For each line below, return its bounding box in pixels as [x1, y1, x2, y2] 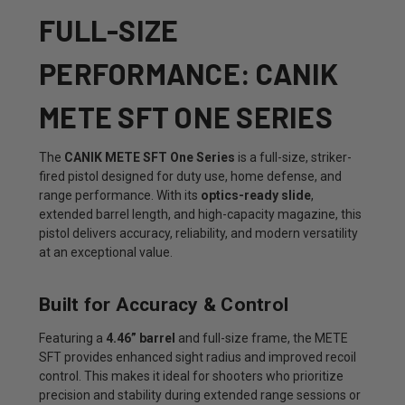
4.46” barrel [106, 330, 175, 345]
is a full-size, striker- [235, 149, 352, 165]
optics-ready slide [201, 187, 311, 202]
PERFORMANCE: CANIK [39, 55, 339, 90]
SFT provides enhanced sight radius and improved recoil [39, 349, 356, 364]
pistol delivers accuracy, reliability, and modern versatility [39, 225, 358, 240]
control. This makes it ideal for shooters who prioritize [39, 368, 344, 383]
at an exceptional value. [39, 244, 173, 259]
